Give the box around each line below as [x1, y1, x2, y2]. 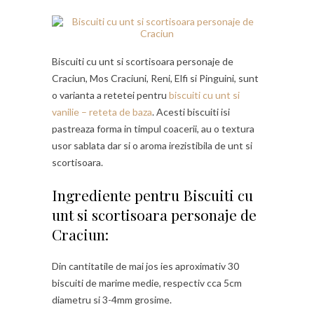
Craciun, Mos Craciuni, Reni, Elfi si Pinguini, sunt [52, 71, 259, 84]
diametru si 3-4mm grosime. [52, 293, 172, 306]
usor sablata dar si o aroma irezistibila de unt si [52, 139, 252, 151]
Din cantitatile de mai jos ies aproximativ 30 [52, 259, 239, 272]
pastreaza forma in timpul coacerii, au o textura [52, 122, 254, 135]
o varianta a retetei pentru [52, 88, 169, 101]
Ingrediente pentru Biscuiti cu [52, 184, 253, 205]
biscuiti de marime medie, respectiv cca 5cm [52, 276, 242, 289]
